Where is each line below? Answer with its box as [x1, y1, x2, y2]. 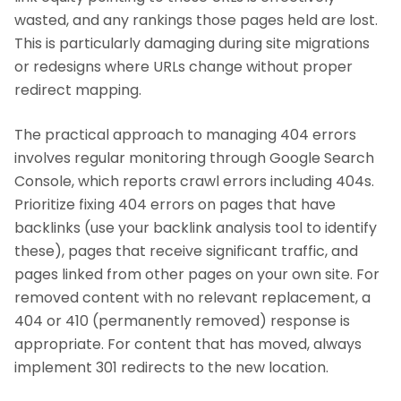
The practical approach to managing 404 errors [14, 124, 356, 145]
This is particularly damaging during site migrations [14, 33, 370, 54]
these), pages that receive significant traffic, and [14, 241, 358, 261]
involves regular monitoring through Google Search [14, 148, 374, 168]
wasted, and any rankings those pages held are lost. [14, 10, 378, 30]
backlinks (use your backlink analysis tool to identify [14, 218, 377, 238]
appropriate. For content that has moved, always [14, 334, 362, 354]
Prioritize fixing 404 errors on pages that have [14, 194, 336, 215]
